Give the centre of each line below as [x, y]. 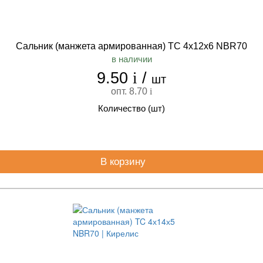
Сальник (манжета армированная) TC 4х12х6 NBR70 [131, 46]
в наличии [131, 59]
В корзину [124, 162]
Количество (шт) [131, 108]
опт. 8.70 [130, 91]
